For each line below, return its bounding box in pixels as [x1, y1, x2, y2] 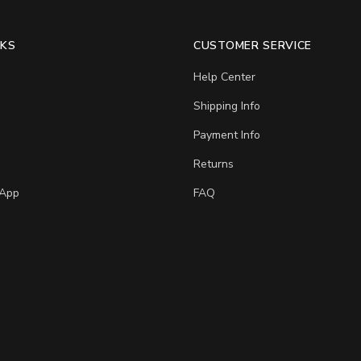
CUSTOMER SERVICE [193, 38, 313, 53]
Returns [193, 156, 234, 172]
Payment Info [193, 127, 260, 143]
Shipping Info [193, 98, 260, 114]
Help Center [193, 69, 255, 85]
